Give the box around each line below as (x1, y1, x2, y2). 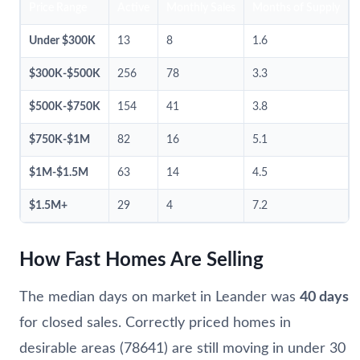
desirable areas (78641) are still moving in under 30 (19, 341, 346, 356)
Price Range (29, 2, 87, 14)
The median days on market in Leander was (19, 289, 300, 305)
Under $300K (29, 35, 96, 47)
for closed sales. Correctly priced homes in (19, 315, 291, 330)
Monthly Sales (166, 2, 235, 14)
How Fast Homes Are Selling (19, 250, 264, 270)
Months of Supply (252, 2, 340, 14)
